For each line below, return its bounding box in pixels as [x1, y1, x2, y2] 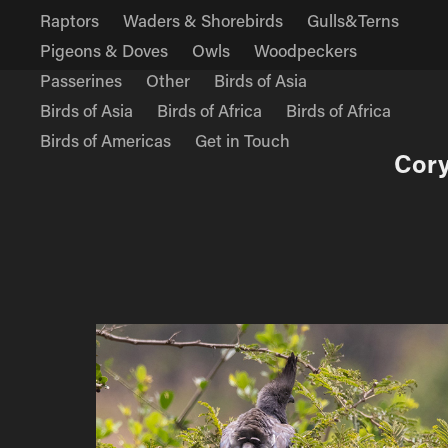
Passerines [40, 69, 123, 91]
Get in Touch [195, 129, 291, 151]
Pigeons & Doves [40, 39, 169, 61]
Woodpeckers [254, 39, 358, 61]
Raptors [40, 9, 100, 31]
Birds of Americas [40, 129, 172, 151]
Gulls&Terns [307, 9, 400, 31]
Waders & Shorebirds [123, 9, 284, 31]
